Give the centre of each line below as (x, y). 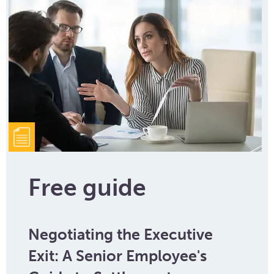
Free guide (87, 187)
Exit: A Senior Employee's (117, 256)
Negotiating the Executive (120, 235)
